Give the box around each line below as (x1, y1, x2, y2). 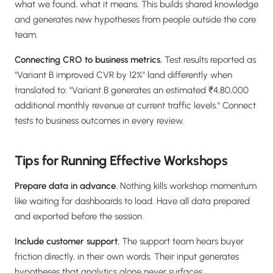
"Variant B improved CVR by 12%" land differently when (15, 69, 232, 81)
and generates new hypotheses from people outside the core (15, 14, 256, 26)
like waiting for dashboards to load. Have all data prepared (15, 196, 250, 207)
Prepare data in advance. (15, 180, 118, 192)
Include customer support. (15, 236, 119, 247)
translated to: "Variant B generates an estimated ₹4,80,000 (15, 85, 249, 96)
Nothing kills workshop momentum (118, 180, 257, 192)
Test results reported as (162, 54, 256, 66)
